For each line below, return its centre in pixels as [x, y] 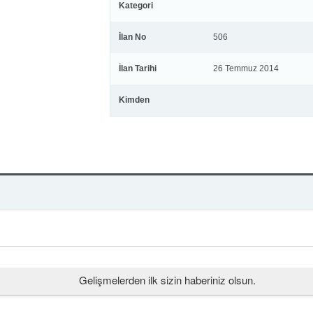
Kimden [134, 100]
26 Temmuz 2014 [246, 68]
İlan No [132, 37]
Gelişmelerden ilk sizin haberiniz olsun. [167, 280]
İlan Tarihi [137, 68]
